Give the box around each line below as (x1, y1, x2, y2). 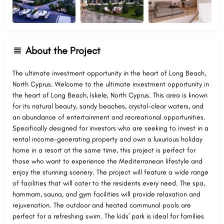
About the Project (25, 44, 100, 56)
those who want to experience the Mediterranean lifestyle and (12, 156, 202, 165)
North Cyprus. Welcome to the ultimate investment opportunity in (12, 79, 209, 88)
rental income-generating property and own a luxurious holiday (12, 134, 202, 143)
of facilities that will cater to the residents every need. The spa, (12, 178, 205, 187)
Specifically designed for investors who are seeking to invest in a (12, 123, 208, 132)
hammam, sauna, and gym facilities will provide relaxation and (12, 189, 200, 198)
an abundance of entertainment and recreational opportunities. (12, 112, 205, 121)
